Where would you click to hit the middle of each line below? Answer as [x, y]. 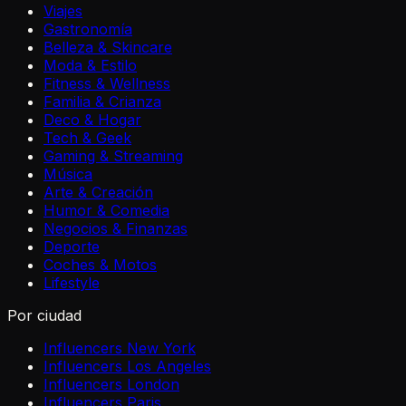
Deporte [72, 247]
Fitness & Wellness [107, 84]
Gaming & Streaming [113, 156]
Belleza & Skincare [108, 48]
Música [68, 174]
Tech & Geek [87, 138]
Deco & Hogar [92, 120]
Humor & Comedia [106, 211]
